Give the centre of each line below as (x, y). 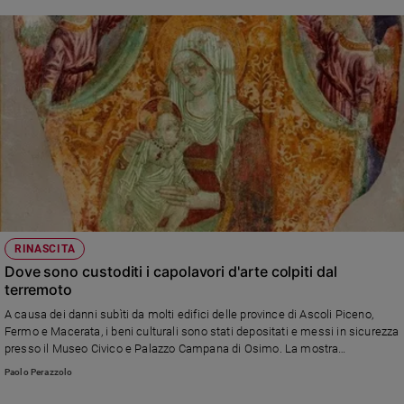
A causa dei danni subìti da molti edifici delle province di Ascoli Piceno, (188, 315)
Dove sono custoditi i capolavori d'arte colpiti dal (170, 272)
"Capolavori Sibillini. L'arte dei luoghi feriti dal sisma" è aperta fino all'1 (185, 366)
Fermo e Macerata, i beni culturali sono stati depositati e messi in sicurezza (202, 332)
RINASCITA (45, 249)
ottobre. (24, 383)
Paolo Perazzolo (38, 372)
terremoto (38, 290)
